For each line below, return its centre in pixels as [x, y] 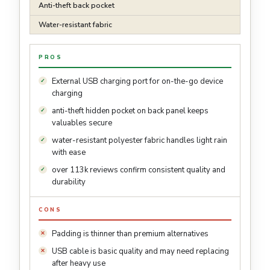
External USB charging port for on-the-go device [137, 82]
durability [69, 182]
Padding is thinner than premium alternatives [130, 234]
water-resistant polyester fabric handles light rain [140, 141]
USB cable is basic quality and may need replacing [140, 252]
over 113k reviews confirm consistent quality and [139, 170]
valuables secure [82, 123]
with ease [69, 153]
